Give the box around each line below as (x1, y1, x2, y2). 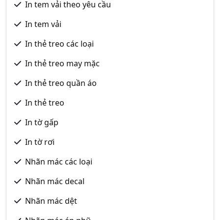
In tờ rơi (25, 137, 55, 147)
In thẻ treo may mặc (25, 58, 100, 69)
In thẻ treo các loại (25, 38, 94, 49)
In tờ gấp (25, 117, 58, 128)
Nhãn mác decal (25, 176, 84, 187)
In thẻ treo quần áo (25, 78, 97, 88)
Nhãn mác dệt (25, 195, 77, 206)
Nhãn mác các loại (25, 156, 92, 167)
